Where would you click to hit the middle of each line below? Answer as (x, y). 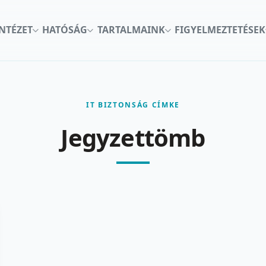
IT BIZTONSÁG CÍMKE (133, 104)
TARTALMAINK (131, 30)
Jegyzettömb (133, 137)
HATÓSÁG (65, 30)
